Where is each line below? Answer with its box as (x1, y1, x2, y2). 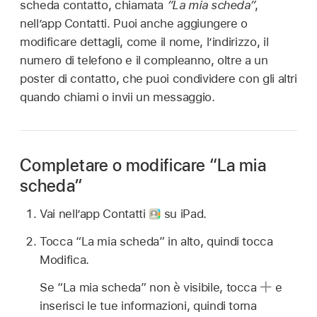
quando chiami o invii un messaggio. (20, 89, 215, 104)
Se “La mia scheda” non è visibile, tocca (40, 279, 260, 294)
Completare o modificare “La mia (20, 154, 267, 175)
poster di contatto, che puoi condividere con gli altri (20, 71, 297, 86)
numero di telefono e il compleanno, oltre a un (20, 52, 268, 67)
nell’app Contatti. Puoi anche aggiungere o (20, 16, 248, 30)
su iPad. (161, 207, 207, 221)
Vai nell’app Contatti (40, 207, 149, 221)
